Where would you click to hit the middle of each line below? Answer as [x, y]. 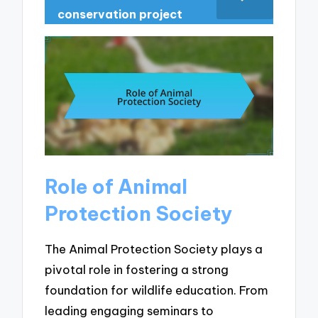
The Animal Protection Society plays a [154, 248]
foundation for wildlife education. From [157, 290]
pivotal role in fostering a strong [137, 269]
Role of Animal [116, 187]
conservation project [120, 15]
